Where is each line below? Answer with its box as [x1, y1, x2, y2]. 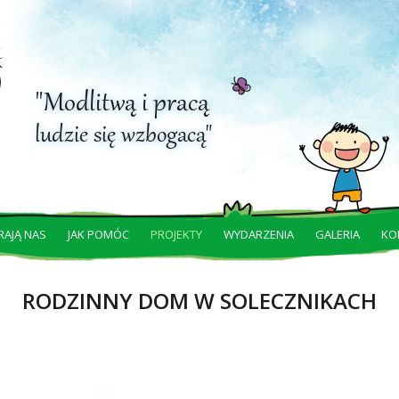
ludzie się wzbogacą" [35, 122, 212, 151]
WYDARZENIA [224, 226, 294, 242]
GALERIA [315, 226, 360, 242]
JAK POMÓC [68, 226, 129, 242]
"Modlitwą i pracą [35, 88, 209, 120]
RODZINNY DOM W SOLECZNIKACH [22, 286, 377, 315]
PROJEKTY [151, 226, 202, 242]
